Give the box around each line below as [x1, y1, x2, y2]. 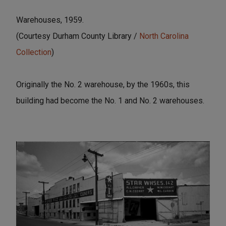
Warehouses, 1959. [16, 15, 84, 25]
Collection [16, 47, 51, 57]
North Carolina [139, 31, 189, 41]
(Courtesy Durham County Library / [16, 31, 139, 41]
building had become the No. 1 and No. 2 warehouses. [16, 95, 204, 105]
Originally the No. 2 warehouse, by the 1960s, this [16, 79, 190, 89]
